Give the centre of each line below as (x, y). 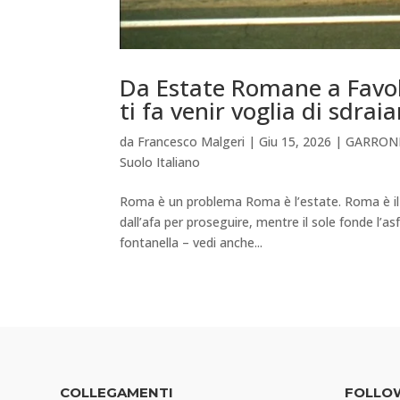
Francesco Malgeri (192, 142)
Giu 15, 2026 (296, 142)
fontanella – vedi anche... (192, 243)
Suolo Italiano (160, 162)
